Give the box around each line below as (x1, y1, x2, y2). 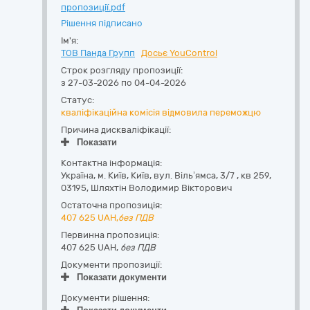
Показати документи (77, 272, 167, 282)
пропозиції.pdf (61, 2, 125, 12)
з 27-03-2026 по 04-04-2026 (61, 77, 186, 88)
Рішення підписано (61, 18, 143, 28)
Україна (61, 170, 93, 181)
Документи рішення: (61, 293, 149, 303)
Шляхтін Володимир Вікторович (91, 183, 232, 193)
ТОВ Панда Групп (61, 48, 135, 58)
